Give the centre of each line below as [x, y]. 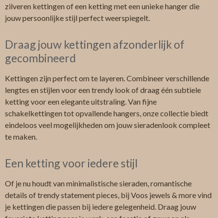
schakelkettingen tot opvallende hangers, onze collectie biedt [107, 113]
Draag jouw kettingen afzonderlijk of [95, 45]
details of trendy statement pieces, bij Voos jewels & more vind [108, 195]
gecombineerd [40, 58]
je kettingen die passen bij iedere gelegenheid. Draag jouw [100, 207]
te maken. [21, 137]
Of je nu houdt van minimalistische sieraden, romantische [98, 183]
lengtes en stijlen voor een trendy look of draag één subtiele [103, 90]
